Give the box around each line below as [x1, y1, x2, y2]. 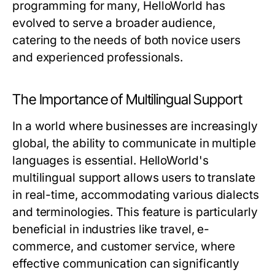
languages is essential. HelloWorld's [12, 153, 209, 168]
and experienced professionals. [12, 50, 184, 65]
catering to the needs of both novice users [12, 33, 241, 48]
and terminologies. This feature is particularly [12, 205, 258, 220]
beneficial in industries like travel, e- [12, 222, 210, 237]
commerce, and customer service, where [12, 239, 235, 254]
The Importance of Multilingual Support [12, 91, 242, 109]
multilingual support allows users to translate [12, 171, 255, 185]
